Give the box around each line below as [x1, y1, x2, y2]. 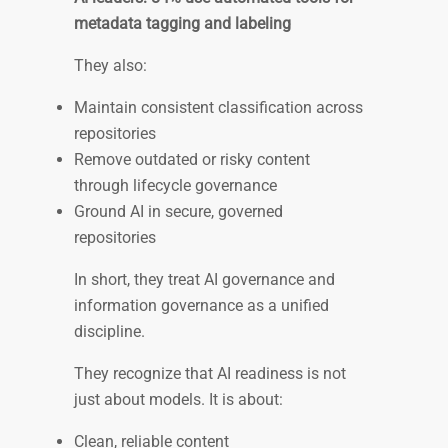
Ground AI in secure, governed [74, 201, 283, 221]
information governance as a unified [74, 295, 329, 315]
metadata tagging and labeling [74, 13, 291, 33]
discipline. [74, 321, 149, 341]
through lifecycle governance [74, 175, 281, 195]
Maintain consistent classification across [74, 97, 363, 117]
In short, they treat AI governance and [74, 269, 335, 289]
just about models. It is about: [74, 389, 287, 409]
